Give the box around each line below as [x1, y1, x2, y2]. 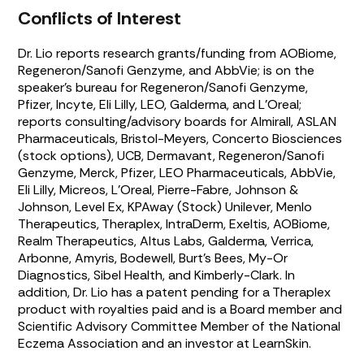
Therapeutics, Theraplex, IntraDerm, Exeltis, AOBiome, [18, 214, 331, 232]
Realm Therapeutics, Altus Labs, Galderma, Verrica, [18, 232, 314, 249]
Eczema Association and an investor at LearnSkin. [18, 334, 312, 352]
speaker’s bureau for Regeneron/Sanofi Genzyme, [18, 78, 309, 96]
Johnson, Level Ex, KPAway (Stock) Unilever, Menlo [18, 197, 313, 215]
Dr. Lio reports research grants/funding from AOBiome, [18, 44, 337, 62]
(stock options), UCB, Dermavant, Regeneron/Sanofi [18, 146, 325, 164]
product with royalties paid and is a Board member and [18, 300, 343, 318]
